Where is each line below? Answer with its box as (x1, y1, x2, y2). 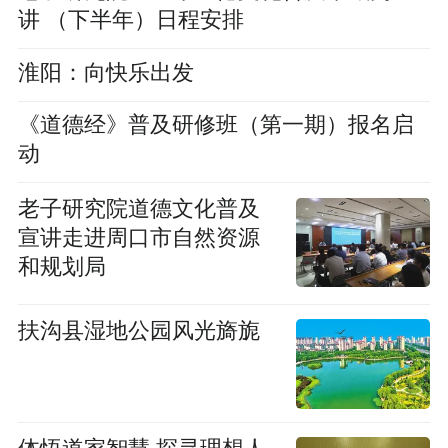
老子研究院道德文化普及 (17, 197, 260, 222)
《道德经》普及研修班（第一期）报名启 (17, 113, 414, 138)
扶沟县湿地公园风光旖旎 (17, 318, 260, 343)
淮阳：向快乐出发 (17, 60, 194, 85)
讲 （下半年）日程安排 (17, 7, 244, 32)
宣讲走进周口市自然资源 (17, 226, 260, 251)
